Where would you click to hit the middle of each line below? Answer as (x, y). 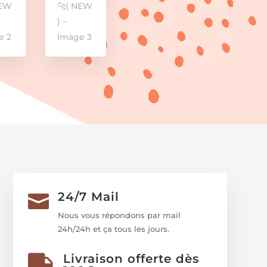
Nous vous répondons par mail (119, 215)
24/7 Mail (89, 196)
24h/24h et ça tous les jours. (114, 229)
